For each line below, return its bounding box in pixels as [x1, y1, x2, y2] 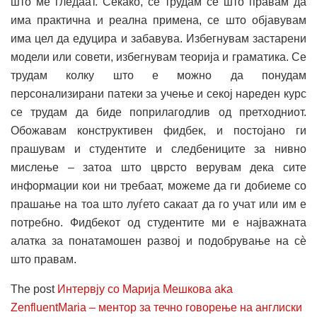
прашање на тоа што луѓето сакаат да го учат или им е [11, 197, 306, 210]
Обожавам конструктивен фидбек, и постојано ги [11, 124, 306, 137]
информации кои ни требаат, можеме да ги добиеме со [11, 179, 306, 192]
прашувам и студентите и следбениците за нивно [11, 142, 306, 155]
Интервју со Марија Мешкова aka [57, 282, 233, 295]
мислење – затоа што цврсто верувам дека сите [11, 161, 306, 173]
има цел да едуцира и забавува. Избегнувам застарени [11, 32, 306, 45]
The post [11, 282, 57, 295]
